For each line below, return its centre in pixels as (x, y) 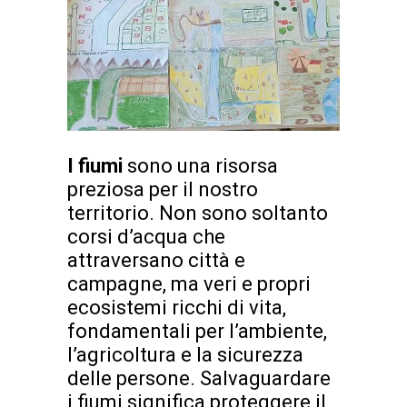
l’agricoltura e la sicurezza (185, 354)
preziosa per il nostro (163, 189)
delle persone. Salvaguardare (199, 378)
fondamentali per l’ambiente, (197, 331)
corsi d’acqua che (146, 236)
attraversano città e (156, 260)
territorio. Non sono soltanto (198, 213)
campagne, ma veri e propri (189, 283)
